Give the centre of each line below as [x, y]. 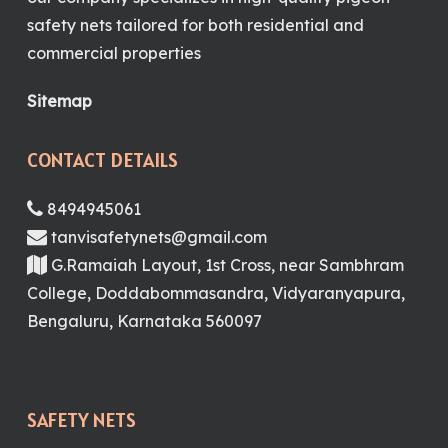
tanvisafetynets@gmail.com [156, 237]
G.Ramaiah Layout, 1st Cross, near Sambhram [225, 265]
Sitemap [59, 101]
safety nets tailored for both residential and [195, 25]
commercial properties [113, 53]
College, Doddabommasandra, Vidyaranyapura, [215, 293]
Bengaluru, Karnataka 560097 [144, 321]
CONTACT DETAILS [102, 160]
